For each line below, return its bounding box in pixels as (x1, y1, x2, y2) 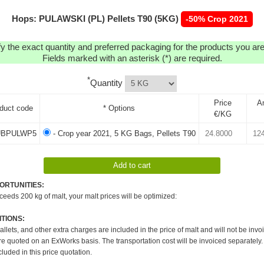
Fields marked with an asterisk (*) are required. (42, 53, 222, 63)
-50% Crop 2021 (183, 14, 250, 24)
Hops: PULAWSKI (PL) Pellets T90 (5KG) (11, 14, 179, 24)
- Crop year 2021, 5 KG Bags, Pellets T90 (50, 128, 196, 138)
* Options (103, 103, 135, 113)
